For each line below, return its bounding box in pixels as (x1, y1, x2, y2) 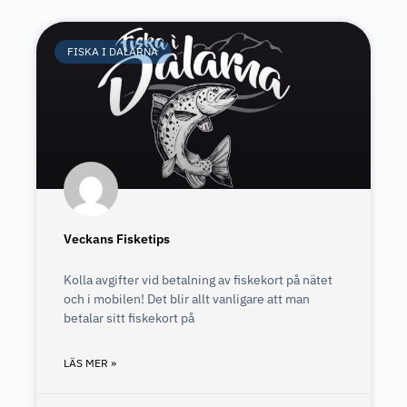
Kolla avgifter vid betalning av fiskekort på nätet (64, 272, 333, 288)
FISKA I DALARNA (67, 45, 159, 59)
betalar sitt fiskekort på (64, 310, 194, 326)
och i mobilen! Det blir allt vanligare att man (64, 291, 310, 307)
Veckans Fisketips (64, 231, 170, 247)
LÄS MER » (64, 356, 116, 370)
